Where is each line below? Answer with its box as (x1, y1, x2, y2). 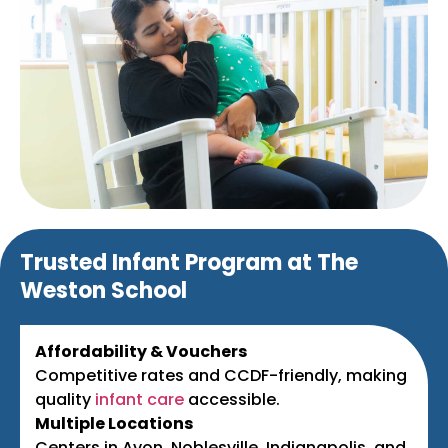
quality (35, 387, 95, 411)
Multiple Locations (35, 411, 193, 435)
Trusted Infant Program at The (20, 246, 358, 278)
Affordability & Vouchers (35, 339, 247, 363)
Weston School (20, 274, 187, 306)
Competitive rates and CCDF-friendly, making (35, 363, 407, 387)
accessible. (184, 387, 280, 411)
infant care (95, 387, 184, 411)
